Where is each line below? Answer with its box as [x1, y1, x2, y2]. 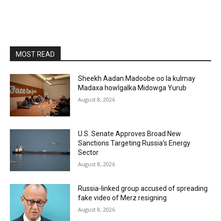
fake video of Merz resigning [78, 194, 167, 202]
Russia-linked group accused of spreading [78, 184, 208, 193]
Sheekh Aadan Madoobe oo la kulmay [78, 74, 196, 82]
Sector [78, 148, 99, 156]
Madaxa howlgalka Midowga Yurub [78, 84, 187, 92]
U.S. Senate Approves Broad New [78, 129, 182, 138]
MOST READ [16, 50, 55, 58]
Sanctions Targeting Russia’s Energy [78, 139, 191, 147]
